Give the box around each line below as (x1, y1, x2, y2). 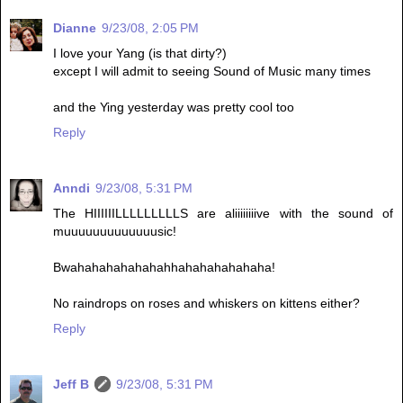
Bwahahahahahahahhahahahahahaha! (53, 260, 275, 275)
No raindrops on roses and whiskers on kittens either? (53, 296, 360, 311)
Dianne (53, 21, 96, 36)
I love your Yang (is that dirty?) (53, 46, 227, 61)
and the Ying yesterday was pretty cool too (53, 100, 294, 115)
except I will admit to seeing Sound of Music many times (53, 64, 371, 79)
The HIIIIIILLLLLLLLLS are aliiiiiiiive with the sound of (53, 206, 393, 221)
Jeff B (53, 377, 89, 392)
